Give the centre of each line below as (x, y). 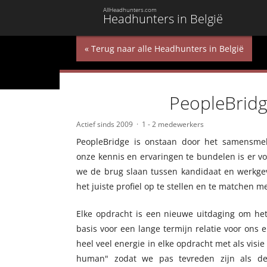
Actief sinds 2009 (105, 124)
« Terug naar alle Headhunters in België (164, 49)
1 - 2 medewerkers (173, 124)
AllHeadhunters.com (130, 10)
